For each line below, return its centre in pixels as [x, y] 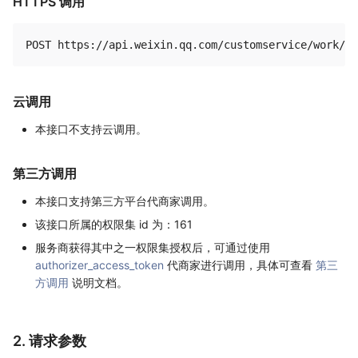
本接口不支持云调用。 [91, 129]
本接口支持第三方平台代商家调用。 [125, 201]
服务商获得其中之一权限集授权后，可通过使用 [153, 248]
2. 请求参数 [50, 340]
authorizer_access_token [99, 265]
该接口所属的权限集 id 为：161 [114, 225]
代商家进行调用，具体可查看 [240, 265]
